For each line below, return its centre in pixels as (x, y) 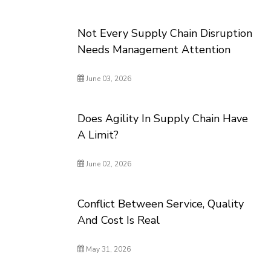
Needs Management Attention (154, 50)
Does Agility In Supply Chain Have (163, 119)
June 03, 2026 (108, 79)
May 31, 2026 (108, 249)
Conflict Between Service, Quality (161, 204)
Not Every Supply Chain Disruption (165, 33)
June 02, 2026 (108, 164)
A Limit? (98, 135)
